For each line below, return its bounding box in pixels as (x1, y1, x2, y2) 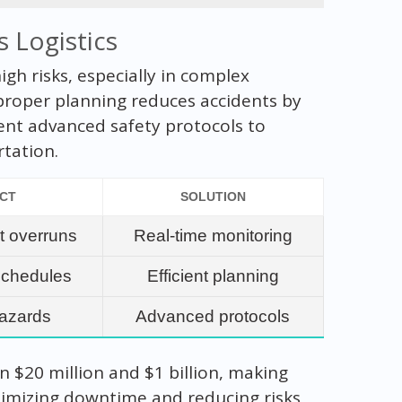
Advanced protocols (135, 306, 291, 326)
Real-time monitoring (133, 225, 293, 245)
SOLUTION (179, 188, 246, 204)
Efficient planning (146, 266, 279, 285)
